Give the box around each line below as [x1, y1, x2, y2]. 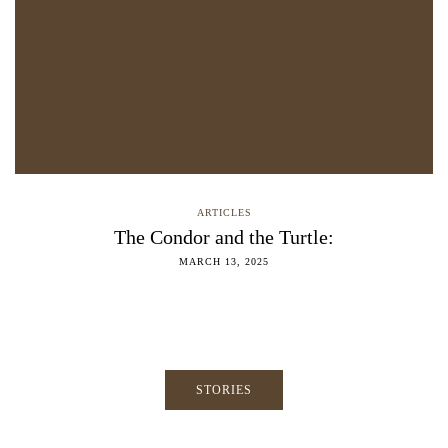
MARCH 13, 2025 [179, 256, 269, 268]
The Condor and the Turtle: [114, 226, 334, 249]
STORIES [196, 383, 252, 398]
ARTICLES [196, 207, 252, 219]
